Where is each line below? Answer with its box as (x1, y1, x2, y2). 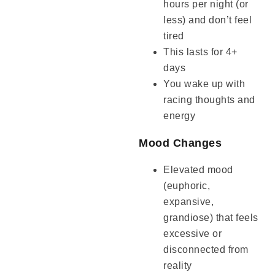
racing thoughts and (163, 95, 255, 106)
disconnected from (163, 244, 249, 255)
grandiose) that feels (163, 212, 258, 223)
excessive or (163, 228, 222, 239)
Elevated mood (163, 165, 233, 176)
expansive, (163, 196, 214, 207)
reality (163, 260, 192, 271)
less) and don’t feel (163, 15, 252, 26)
